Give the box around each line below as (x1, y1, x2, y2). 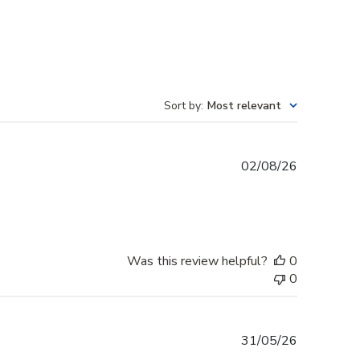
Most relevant (207, 98, 281, 114)
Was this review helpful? (127, 252, 268, 271)
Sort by (164, 98, 201, 114)
